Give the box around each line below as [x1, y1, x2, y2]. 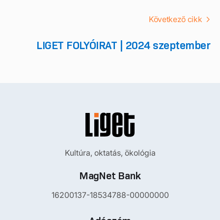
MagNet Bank [79, 169, 141, 182]
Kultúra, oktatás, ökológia [64, 148, 156, 158]
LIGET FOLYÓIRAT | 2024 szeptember [36, 39, 210, 52]
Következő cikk [149, 14, 202, 24]
